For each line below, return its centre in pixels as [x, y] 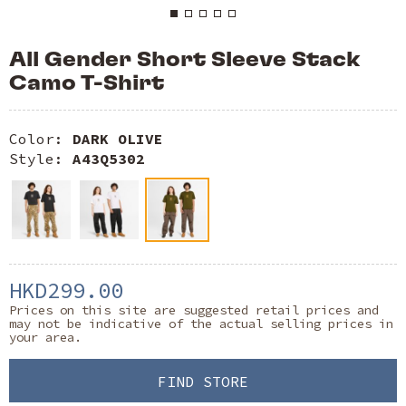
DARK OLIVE [118, 139]
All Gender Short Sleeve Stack [185, 59]
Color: [41, 139]
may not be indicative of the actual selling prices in [201, 324]
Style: [41, 159]
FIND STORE [203, 382]
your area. [45, 337]
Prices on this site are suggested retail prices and [194, 310]
